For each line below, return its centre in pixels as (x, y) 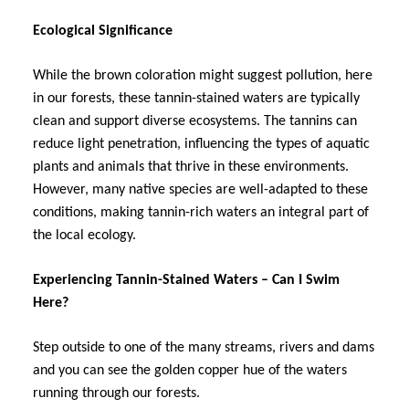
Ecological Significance (103, 31)
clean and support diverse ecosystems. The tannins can (195, 121)
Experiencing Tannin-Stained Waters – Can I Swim (186, 280)
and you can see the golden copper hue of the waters (190, 370)
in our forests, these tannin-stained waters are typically (196, 98)
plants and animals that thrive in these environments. (191, 167)
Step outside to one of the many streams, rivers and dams (204, 347)
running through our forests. (116, 393)
